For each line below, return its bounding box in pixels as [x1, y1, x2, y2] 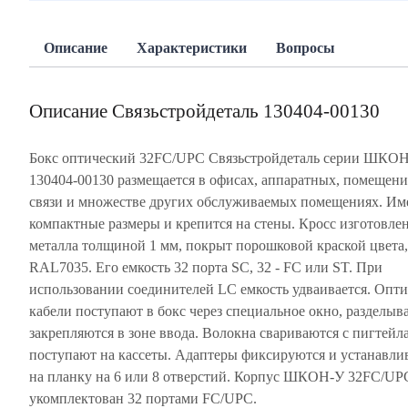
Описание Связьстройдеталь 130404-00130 [29, 101, 380, 121]
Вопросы [276, 40, 335, 56]
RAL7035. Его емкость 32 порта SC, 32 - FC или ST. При [29, 260, 382, 275]
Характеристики [137, 40, 247, 56]
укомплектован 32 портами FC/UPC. [29, 391, 257, 406]
